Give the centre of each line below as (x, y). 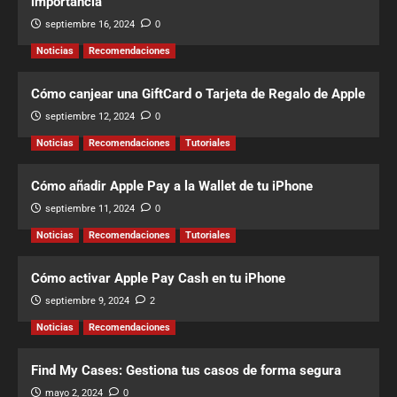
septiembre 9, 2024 (87, 301)
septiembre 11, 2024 (90, 209)
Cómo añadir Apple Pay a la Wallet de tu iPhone (172, 187)
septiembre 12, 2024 (90, 117)
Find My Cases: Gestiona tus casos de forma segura (186, 371)
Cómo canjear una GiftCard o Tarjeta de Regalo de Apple (198, 94)
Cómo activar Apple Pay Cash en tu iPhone (158, 279)
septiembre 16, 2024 (90, 25)
